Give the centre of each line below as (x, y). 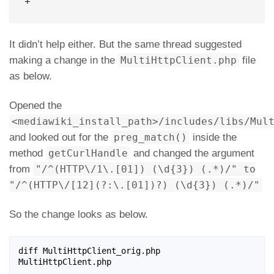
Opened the (35, 106)
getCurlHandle (88, 153)
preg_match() (150, 137)
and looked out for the (60, 137)
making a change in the (64, 60)
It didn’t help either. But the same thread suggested (125, 44)
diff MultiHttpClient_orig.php (89, 251)
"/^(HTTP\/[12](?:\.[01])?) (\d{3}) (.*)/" (135, 185)
